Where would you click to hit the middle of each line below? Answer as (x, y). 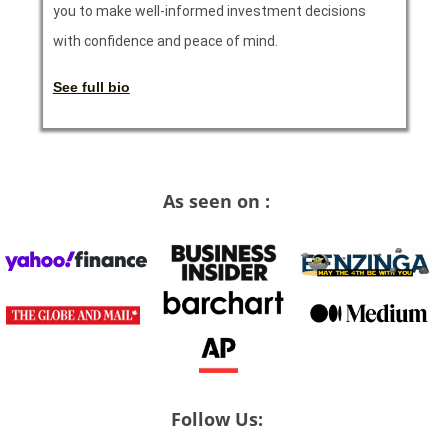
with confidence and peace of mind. (165, 40)
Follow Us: (216, 418)
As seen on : (217, 200)
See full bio (91, 86)
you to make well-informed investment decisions (209, 10)
